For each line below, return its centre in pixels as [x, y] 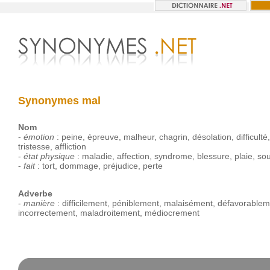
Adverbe [35, 193]
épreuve [103, 137]
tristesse [34, 146]
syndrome [173, 156]
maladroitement [110, 213]
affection [133, 156]
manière [39, 203]
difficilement [84, 203]
